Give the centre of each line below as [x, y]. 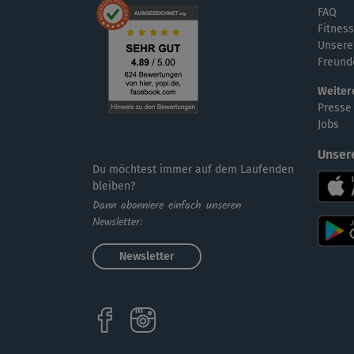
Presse [335, 108]
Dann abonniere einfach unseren [167, 206]
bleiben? [114, 186]
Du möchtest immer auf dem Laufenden [193, 170]
